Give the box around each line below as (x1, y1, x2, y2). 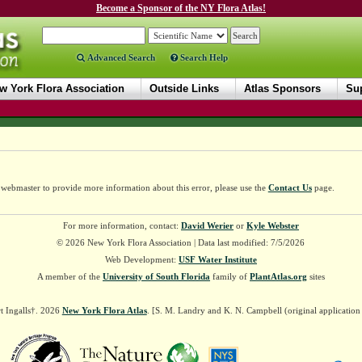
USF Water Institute (178, 255, 257, 264)
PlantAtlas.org (249, 271, 307, 281)
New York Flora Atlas (61, 305, 147, 315)
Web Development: (104, 255, 179, 264)
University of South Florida (102, 271, 210, 281)
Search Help (177, 53, 228, 62)
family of (209, 271, 250, 281)
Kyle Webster (246, 221, 299, 230)
